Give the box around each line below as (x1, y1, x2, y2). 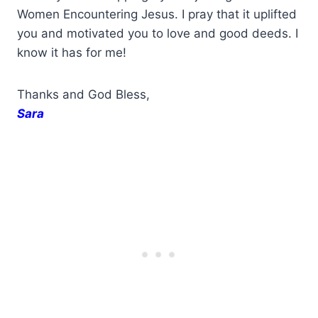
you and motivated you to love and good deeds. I (17, 26, 298, 40)
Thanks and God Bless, (17, 87, 150, 102)
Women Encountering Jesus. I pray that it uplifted (17, 6, 297, 21)
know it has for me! (17, 45, 126, 60)
